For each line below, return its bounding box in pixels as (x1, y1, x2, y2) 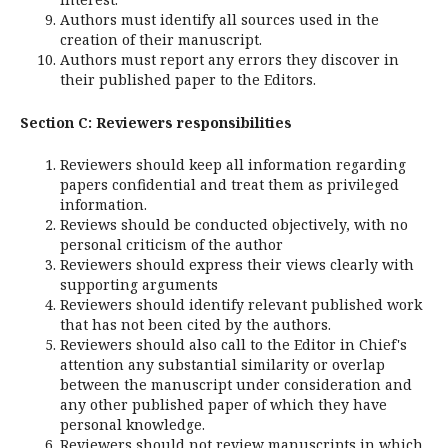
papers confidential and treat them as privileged (60, 175, 399, 195)
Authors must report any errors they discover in (60, 50, 399, 70)
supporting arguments (60, 275, 218, 295)
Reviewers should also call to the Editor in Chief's (60, 335, 407, 355)
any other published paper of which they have (60, 395, 387, 415)
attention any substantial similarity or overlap (60, 355, 385, 375)
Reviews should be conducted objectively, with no (60, 215, 408, 235)
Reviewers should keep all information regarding (60, 155, 406, 175)
